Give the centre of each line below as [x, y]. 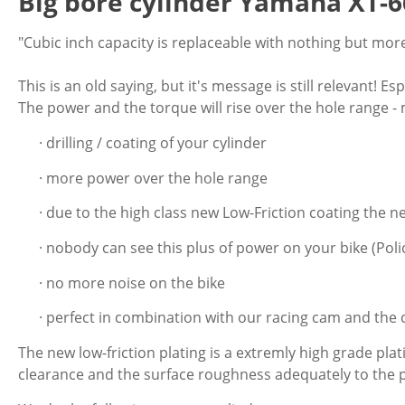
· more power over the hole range [153, 178]
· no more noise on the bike [132, 283]
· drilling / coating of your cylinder [152, 143]
